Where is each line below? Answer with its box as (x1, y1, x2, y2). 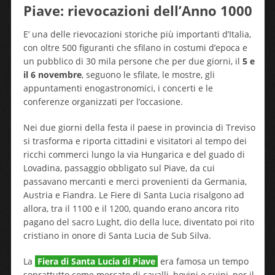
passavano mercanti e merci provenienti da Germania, (23, 176, 247, 187)
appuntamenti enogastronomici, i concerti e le (23, 82, 213, 94)
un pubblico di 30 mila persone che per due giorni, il (23, 55, 242, 67)
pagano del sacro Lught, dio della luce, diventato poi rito (23, 216, 254, 228)
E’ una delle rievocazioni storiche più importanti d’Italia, (23, 28, 251, 40)
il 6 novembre (23, 69, 82, 80)
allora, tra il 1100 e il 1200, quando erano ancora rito (23, 203, 239, 214)
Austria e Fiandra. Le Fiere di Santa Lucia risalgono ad (23, 189, 244, 201)
